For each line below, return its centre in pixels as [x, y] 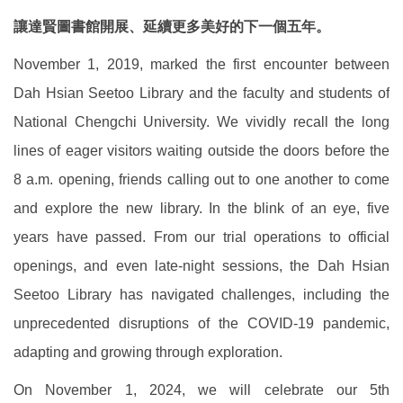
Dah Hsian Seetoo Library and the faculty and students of [201, 93]
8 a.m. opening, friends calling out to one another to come [201, 179]
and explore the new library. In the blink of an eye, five [201, 208]
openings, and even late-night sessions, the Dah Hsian [201, 265]
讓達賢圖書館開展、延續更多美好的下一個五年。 [172, 26]
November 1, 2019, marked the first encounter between [201, 64]
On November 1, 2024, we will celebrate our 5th [201, 390]
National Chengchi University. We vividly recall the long [201, 121]
